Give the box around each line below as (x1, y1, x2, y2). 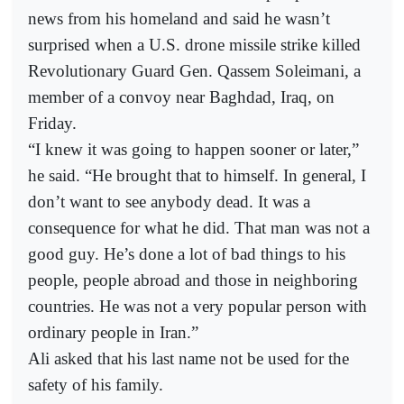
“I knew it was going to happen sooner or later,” (28, 139, 359, 159)
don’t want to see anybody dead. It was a (28, 191, 310, 211)
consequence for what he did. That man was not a (28, 217, 370, 237)
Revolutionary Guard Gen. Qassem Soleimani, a (28, 60, 361, 80)
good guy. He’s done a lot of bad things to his (28, 243, 345, 263)
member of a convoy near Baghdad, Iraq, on (28, 87, 335, 106)
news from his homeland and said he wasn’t (28, 8, 330, 28)
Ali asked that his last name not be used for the (28, 348, 349, 368)
